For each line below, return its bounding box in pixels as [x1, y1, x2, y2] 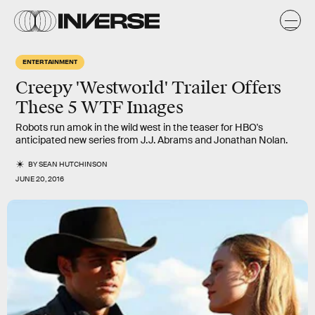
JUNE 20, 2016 [15, 174, 64, 184]
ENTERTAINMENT [22, 57, 77, 65]
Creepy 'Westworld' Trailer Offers [15, 77, 282, 98]
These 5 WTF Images [15, 97, 184, 118]
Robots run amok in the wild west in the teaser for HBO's [15, 121, 263, 134]
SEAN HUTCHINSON [39, 160, 108, 169]
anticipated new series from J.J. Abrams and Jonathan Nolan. [15, 134, 288, 146]
